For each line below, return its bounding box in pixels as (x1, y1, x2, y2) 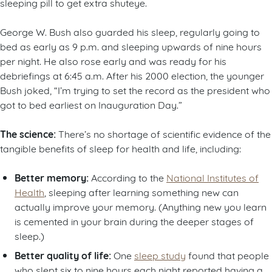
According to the (89, 171, 166, 184)
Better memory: (15, 170, 89, 185)
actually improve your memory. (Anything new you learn (15, 200, 267, 213)
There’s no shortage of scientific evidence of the (56, 127, 271, 140)
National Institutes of (166, 171, 259, 184)
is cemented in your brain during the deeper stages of (15, 214, 254, 228)
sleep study (134, 248, 186, 262)
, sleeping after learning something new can (44, 185, 239, 199)
